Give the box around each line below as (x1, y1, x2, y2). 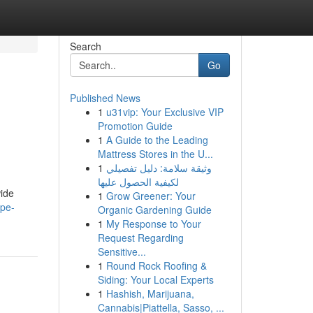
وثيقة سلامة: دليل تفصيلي (105, 161, 212, 175)
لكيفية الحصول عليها (97, 175, 179, 189)
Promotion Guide (97, 119, 173, 133)
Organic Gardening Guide (97, 203, 212, 217)
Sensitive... (97, 245, 146, 259)
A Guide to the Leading (105, 133, 208, 147)
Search (69, 39, 101, 53)
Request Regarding (97, 231, 184, 245)
